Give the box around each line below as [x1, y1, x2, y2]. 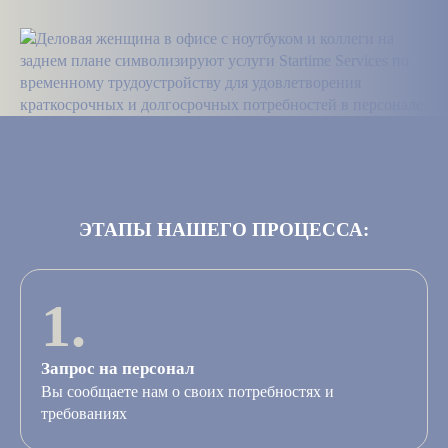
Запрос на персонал [41, 359, 195, 379]
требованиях [41, 405, 127, 423]
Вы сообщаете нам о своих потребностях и [41, 383, 334, 401]
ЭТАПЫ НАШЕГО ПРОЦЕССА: [79, 219, 369, 241]
